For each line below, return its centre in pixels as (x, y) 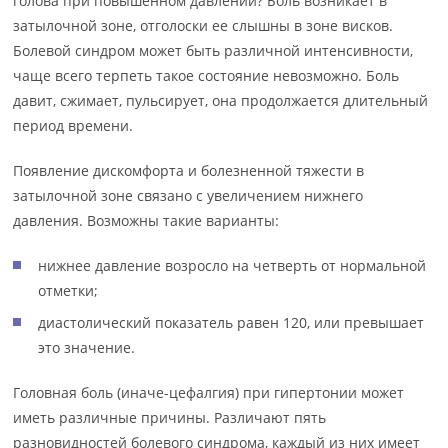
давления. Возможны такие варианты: (146, 220)
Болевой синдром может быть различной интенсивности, (213, 50)
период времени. (73, 125)
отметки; (68, 290)
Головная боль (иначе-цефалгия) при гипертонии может (209, 392)
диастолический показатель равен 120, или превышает (231, 322)
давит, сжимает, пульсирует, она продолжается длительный (221, 100)
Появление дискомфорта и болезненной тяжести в (189, 170)
